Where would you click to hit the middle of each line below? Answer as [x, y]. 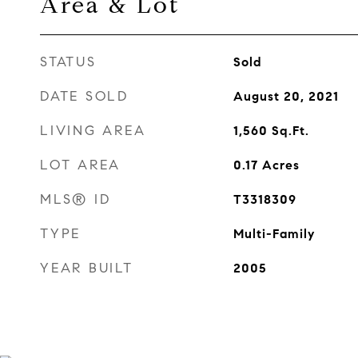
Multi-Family [274, 234]
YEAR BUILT [87, 268]
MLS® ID [76, 199]
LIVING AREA [93, 131]
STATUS [68, 62]
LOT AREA [80, 165]
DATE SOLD [84, 96]
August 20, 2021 [286, 96]
